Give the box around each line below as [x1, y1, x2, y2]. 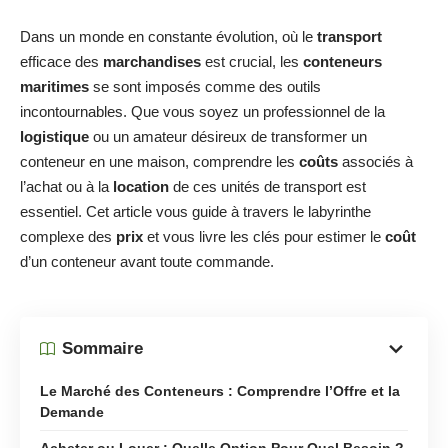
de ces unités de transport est [169, 178, 366, 195]
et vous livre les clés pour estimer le [143, 228, 385, 245]
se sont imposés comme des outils [89, 78, 321, 95]
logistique [20, 128, 89, 145]
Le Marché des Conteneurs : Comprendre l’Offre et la [40, 382, 400, 399]
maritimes [20, 78, 89, 95]
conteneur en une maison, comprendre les [20, 153, 299, 170]
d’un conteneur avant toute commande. [20, 253, 274, 270]
